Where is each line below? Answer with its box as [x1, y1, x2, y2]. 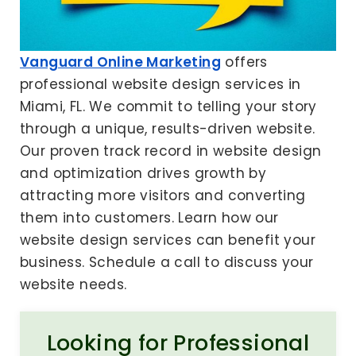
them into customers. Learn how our [20, 207, 279, 227]
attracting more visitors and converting [20, 185, 306, 205]
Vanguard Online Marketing [20, 52, 221, 72]
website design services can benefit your [20, 230, 315, 250]
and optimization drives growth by [20, 163, 267, 183]
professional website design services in [20, 74, 301, 94]
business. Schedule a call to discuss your [20, 252, 314, 272]
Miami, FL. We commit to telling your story [20, 96, 317, 116]
